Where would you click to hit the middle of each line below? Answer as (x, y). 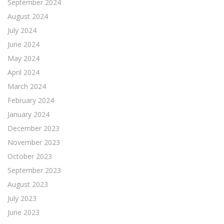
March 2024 (27, 86)
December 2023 (33, 128)
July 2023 (22, 198)
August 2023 (28, 184)
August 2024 (28, 16)
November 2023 (34, 142)
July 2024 (22, 30)
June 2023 (23, 212)
